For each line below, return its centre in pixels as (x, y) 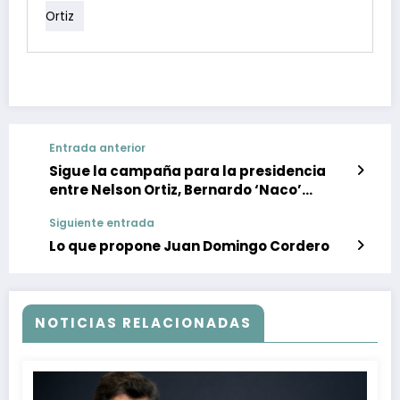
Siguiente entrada (102, 223)
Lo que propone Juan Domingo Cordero (189, 246)
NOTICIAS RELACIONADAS (143, 323)
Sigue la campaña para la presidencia (187, 171)
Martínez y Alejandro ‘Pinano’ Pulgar (180, 209)
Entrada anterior (97, 148)
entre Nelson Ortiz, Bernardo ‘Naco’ (175, 190)
